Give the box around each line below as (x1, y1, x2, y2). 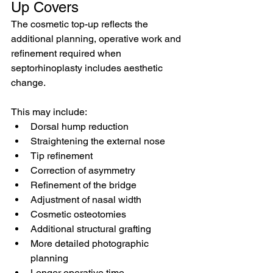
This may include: (11, 106, 87, 118)
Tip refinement (30, 150, 93, 161)
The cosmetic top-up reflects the (11, 18, 151, 30)
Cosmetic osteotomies (30, 208, 126, 220)
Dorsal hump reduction (30, 121, 129, 132)
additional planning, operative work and (11, 33, 183, 44)
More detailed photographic (30, 238, 151, 249)
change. (11, 77, 46, 88)
